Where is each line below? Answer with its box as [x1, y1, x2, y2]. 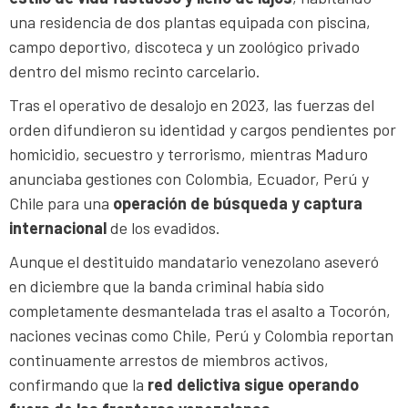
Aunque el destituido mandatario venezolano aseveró [9, 251, 379, 272]
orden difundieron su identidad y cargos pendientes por [9, 119, 396, 140]
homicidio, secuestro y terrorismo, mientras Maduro [9, 144, 368, 165]
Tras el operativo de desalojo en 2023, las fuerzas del [9, 95, 374, 116]
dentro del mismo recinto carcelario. [9, 61, 260, 82]
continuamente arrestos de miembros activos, [9, 350, 329, 371]
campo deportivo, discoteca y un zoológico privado [9, 36, 360, 57]
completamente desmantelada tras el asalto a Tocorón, [9, 301, 391, 321]
